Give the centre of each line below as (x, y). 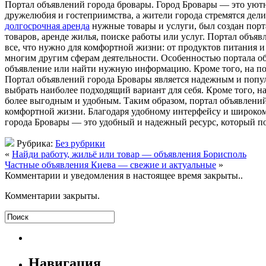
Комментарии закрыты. (52, 195)
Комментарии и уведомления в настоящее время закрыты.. (124, 175)
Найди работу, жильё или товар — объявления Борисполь (129, 154)
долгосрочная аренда (47, 26)
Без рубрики (80, 143)
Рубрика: (35, 143)
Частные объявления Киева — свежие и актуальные (110, 164)
